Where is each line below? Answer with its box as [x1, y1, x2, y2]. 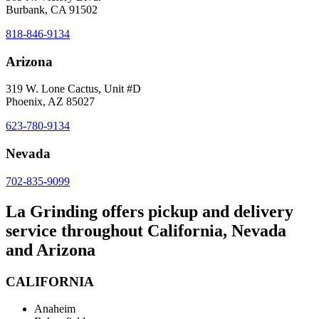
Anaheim [34, 303, 75, 315]
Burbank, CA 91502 [6, 4, 98, 16]
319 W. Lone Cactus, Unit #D [6, 83, 141, 95]
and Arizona [6, 240, 95, 259]
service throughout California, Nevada [6, 221, 286, 240]
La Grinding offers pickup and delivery [6, 202, 293, 221]
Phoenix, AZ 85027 [6, 95, 95, 108]
